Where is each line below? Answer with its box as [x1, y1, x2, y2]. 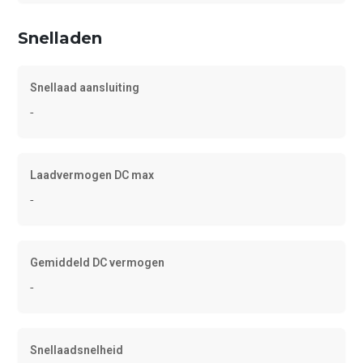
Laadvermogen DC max [30, 169, 155, 182]
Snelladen [18, 28, 103, 49]
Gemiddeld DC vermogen [30, 256, 165, 270]
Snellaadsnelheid [30, 344, 124, 357]
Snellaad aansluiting [30, 81, 140, 95]
